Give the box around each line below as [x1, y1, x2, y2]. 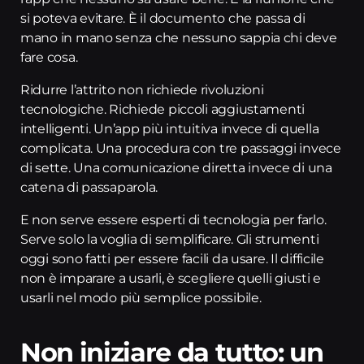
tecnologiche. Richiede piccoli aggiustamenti [20, 102, 305, 117]
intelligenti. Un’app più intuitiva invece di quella [20, 121, 319, 136]
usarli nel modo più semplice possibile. [20, 290, 262, 305]
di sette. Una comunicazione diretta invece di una [20, 160, 332, 175]
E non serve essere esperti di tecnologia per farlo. [20, 212, 327, 227]
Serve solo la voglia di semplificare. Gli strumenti [20, 232, 319, 247]
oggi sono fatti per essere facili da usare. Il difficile [20, 251, 324, 266]
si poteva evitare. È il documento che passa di [20, 11, 305, 26]
